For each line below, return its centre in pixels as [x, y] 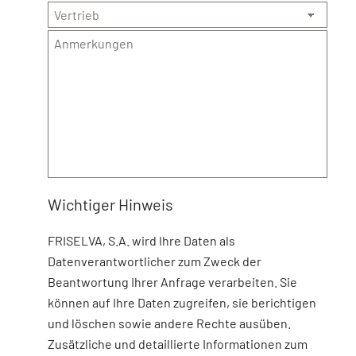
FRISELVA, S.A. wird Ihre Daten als [142, 241]
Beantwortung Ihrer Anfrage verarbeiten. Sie [173, 282]
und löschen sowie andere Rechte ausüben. [170, 323]
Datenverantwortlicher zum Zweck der [155, 261]
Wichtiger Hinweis [111, 205]
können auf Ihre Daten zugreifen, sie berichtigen [182, 303]
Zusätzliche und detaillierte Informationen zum [178, 344]
